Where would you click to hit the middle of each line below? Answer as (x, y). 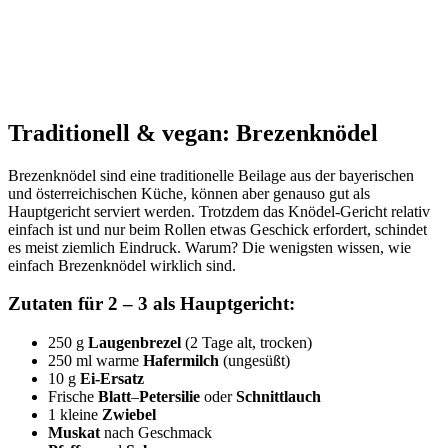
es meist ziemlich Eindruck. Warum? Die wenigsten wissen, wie (209, 247)
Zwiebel (129, 415)
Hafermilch (181, 361)
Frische (73, 397)
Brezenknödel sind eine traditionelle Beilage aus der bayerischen (211, 175)
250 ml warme (95, 361)
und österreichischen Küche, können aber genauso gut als (189, 193)
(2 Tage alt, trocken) (246, 343)
